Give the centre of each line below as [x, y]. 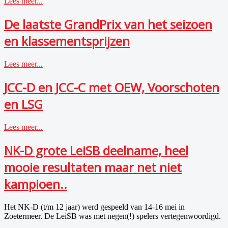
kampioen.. [36, 184]
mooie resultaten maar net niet [93, 167]
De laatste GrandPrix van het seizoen [108, 24]
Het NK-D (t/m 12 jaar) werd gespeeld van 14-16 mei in [94, 207]
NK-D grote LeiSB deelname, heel [96, 150]
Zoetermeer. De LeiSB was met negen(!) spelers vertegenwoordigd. [112, 216]
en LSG [23, 104]
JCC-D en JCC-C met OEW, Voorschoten [112, 88]
